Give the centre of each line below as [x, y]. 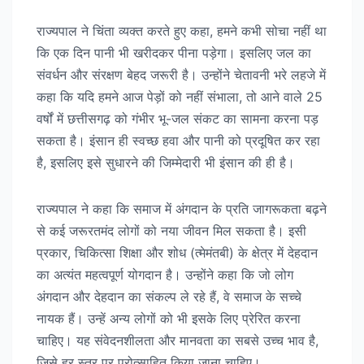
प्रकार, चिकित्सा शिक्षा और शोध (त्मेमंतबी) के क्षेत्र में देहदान [177, 252]
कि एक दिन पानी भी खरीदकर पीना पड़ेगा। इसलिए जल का [174, 52]
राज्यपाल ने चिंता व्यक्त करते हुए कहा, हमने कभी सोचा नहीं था [182, 30]
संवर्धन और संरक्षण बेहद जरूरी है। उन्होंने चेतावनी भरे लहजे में [181, 74]
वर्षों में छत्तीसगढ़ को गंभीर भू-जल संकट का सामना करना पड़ [178, 118]
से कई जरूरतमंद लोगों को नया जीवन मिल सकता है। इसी [171, 230]
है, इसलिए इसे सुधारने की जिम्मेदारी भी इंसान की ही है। [166, 162]
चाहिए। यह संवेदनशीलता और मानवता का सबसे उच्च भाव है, [178, 340]
